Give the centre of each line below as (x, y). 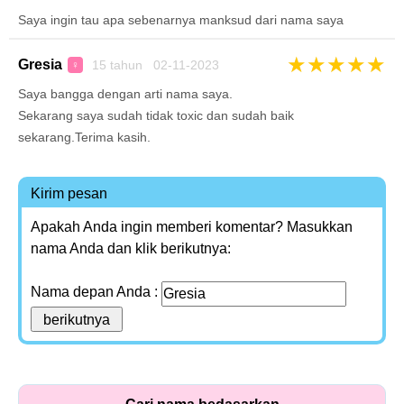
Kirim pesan (69, 193)
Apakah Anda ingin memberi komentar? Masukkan (192, 227)
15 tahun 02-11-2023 (154, 65)
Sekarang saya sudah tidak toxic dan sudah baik (156, 115)
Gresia (40, 64)
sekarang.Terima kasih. (84, 137)
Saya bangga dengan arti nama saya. (125, 94)
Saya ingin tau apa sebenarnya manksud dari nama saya (181, 20)
